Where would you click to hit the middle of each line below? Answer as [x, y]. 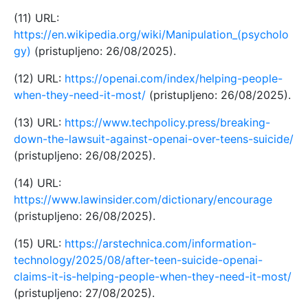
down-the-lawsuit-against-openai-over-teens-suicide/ [154, 139]
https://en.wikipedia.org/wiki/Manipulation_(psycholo [151, 34]
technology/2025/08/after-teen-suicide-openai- [138, 260]
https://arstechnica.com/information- [161, 243]
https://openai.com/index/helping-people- [174, 78]
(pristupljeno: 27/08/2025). [84, 293]
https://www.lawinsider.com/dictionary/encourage [143, 199]
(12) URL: [39, 78]
